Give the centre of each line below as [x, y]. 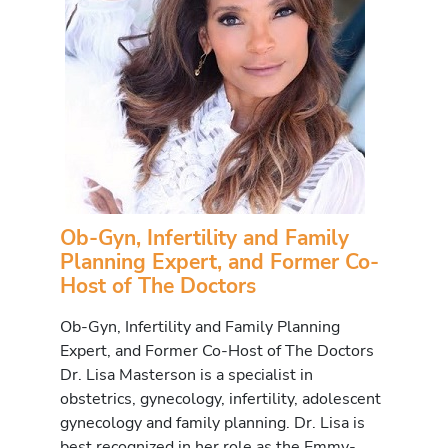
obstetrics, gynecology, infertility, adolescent [220, 398]
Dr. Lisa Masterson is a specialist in [186, 374]
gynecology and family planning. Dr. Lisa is [212, 422]
